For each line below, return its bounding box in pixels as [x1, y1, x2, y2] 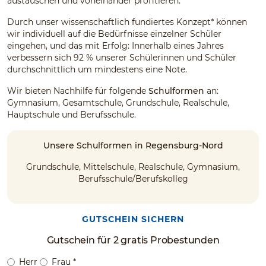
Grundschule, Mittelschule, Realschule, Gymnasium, [26, 161, 240, 172]
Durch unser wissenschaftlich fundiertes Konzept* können [7, 16, 247, 27]
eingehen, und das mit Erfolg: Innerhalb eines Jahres [7, 40, 224, 51]
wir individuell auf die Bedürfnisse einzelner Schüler [7, 28, 221, 39]
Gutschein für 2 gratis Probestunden [46, 234, 220, 246]
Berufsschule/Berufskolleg [78, 173, 188, 184]
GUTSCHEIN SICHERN [82, 213, 184, 224]
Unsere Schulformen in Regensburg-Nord [43, 140, 223, 151]
